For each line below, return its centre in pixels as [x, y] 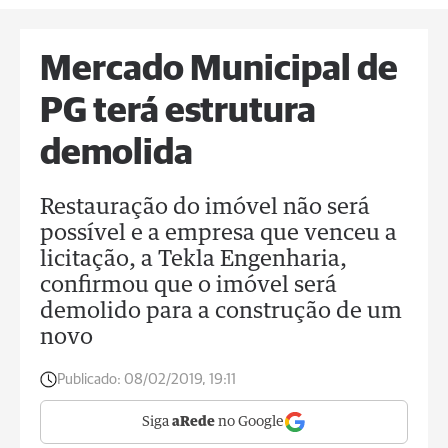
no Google [249, 422]
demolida [116, 154]
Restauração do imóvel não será [205, 208]
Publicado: [89, 379]
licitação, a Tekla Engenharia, [193, 260]
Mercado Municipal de [219, 70]
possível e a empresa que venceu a [218, 234]
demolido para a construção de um [221, 312]
